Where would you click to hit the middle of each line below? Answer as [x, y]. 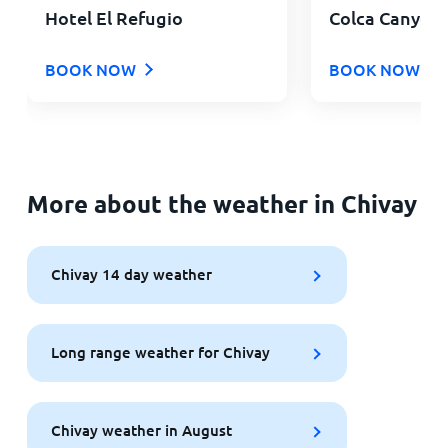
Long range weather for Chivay [160, 352]
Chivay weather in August [141, 430]
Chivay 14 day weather [131, 274]
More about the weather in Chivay [221, 203]
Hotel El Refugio [113, 17]
